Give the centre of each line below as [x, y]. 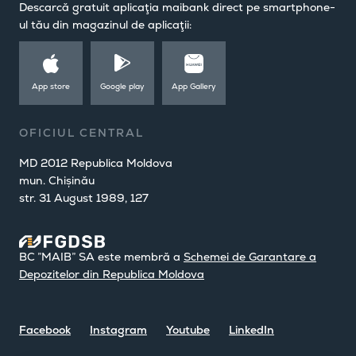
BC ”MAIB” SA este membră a [101, 257]
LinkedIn [252, 330]
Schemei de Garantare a [250, 257]
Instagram [118, 330]
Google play [122, 86]
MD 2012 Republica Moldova [96, 163]
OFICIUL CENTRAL [81, 133]
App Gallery [194, 86]
